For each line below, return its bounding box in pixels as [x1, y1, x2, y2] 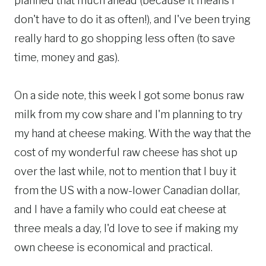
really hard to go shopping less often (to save [14, 32, 235, 45]
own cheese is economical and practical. [14, 241, 213, 254]
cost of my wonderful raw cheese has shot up [14, 146, 237, 159]
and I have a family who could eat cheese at [14, 203, 226, 216]
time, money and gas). [14, 51, 119, 64]
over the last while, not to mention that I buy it [14, 165, 236, 178]
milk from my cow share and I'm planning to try [14, 108, 242, 121]
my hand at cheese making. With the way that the [14, 127, 251, 140]
